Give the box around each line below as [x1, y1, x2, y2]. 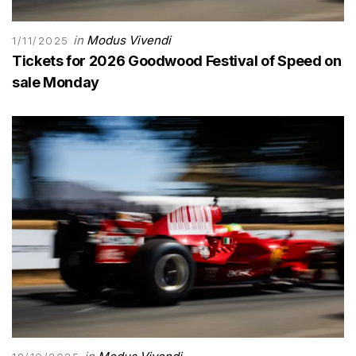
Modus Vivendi [87, 32, 172, 48]
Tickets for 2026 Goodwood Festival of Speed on [12, 52, 342, 69]
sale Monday [12, 73, 100, 91]
